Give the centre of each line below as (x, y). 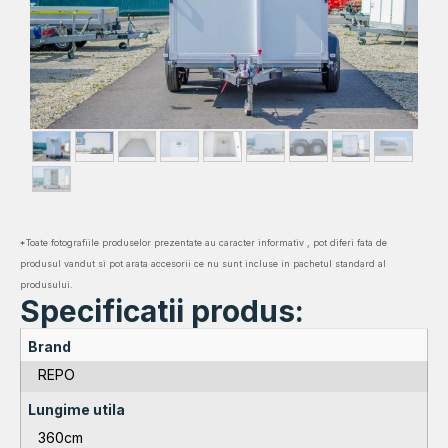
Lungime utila (76, 410)
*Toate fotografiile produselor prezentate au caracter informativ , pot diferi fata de (203, 243)
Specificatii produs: (162, 311)
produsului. (46, 285)
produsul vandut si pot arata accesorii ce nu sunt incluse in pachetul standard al (203, 264)
